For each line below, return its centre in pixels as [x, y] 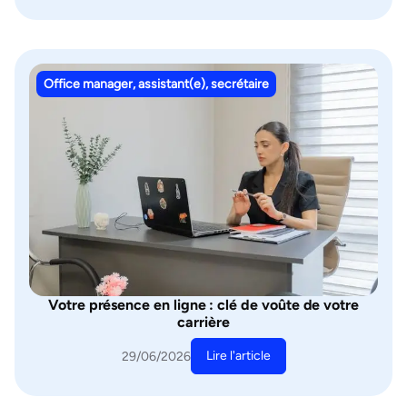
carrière [203, 322]
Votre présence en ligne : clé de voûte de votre [203, 305]
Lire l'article [238, 356]
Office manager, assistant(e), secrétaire [156, 84]
